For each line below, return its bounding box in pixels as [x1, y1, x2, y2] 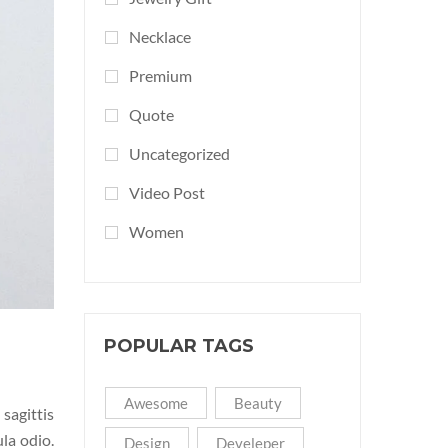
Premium [128, 66, 192, 85]
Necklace [128, 27, 191, 46]
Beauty [233, 394, 282, 412]
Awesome [123, 394, 188, 412]
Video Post [128, 183, 205, 202]
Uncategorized [128, 144, 230, 163]
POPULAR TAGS [104, 335, 254, 357]
